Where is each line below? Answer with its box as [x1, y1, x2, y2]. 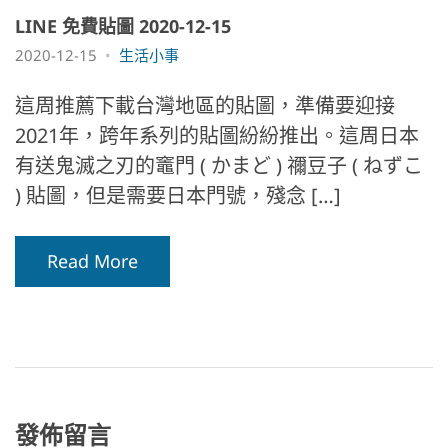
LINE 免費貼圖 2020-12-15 [15, 13, 231, 38]
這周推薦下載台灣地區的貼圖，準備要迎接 [15, 91, 395, 119]
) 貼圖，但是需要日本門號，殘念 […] [15, 181, 341, 209]
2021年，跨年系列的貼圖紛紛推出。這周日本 [15, 121, 419, 149]
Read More [47, 248, 138, 273]
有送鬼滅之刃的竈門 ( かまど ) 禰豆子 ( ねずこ [15, 151, 423, 179]
